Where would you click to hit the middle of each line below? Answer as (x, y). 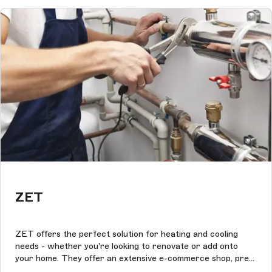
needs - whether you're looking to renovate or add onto (127, 246)
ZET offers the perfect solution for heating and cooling (127, 234)
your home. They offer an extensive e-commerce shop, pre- (134, 259)
